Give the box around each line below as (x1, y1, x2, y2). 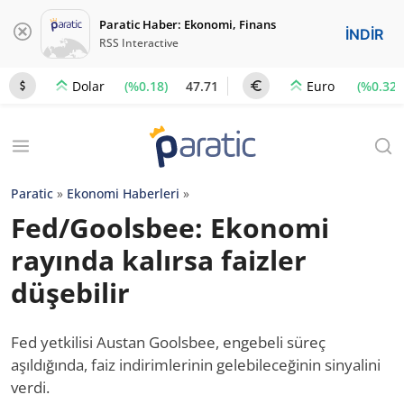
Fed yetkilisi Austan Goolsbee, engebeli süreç (11, 332, 326, 353)
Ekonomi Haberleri (67, 185, 179, 202)
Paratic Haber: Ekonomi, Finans (99, 16, 276, 32)
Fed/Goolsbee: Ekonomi (11, 209, 329, 246)
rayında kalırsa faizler (11, 242, 307, 279)
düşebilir (11, 274, 130, 311)
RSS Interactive (99, 35, 179, 50)
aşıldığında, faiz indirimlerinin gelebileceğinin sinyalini (11, 354, 381, 375)
